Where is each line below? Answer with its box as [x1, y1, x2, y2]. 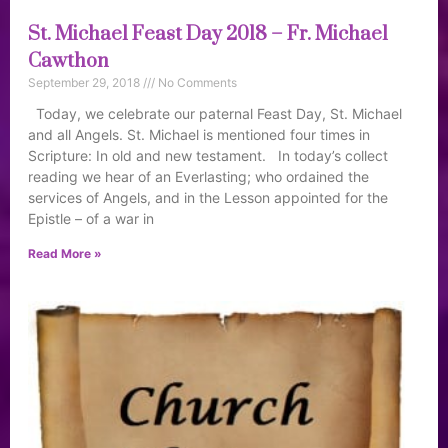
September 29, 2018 [28, 75, 143, 91]
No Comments [155, 75, 237, 91]
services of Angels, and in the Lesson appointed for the [28, 189, 388, 207]
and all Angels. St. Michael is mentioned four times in [28, 126, 370, 144]
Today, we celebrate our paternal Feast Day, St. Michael [28, 105, 402, 123]
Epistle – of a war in [28, 210, 154, 228]
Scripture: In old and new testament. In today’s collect [28, 147, 388, 165]
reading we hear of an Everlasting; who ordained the [28, 168, 369, 186]
